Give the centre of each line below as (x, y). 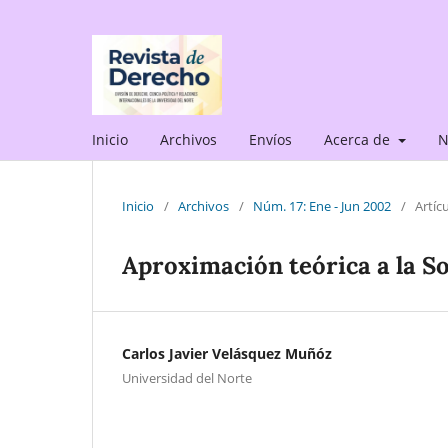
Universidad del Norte (187, 377)
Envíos (270, 139)
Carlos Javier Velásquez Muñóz (227, 353)
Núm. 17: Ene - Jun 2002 (322, 205)
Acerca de (359, 139)
